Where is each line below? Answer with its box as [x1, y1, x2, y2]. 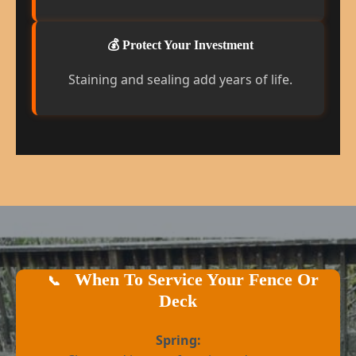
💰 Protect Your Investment [106, 38, 253, 52]
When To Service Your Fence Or [69, 269, 319, 290]
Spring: [155, 331, 201, 349]
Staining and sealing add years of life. [68, 71, 292, 89]
